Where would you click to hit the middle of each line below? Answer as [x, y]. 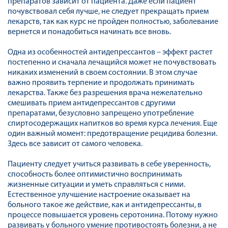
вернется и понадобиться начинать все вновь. [89, 32]
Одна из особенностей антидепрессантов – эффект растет [110, 52]
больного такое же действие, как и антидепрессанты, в [105, 205]
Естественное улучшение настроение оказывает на [99, 195]
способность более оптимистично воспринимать [95, 175]
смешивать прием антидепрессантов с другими [92, 103]
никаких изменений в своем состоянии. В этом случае [103, 73]
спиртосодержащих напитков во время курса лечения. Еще [112, 124]
